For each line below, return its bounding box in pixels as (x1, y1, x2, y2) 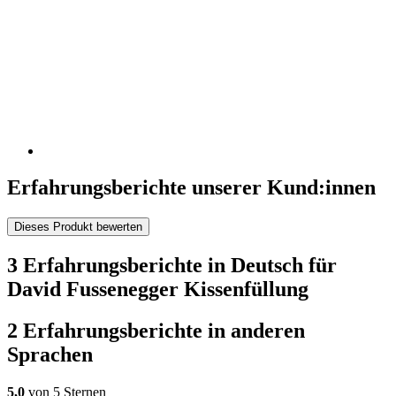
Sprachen (7, 343, 93, 367)
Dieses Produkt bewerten (14, 220, 142, 234)
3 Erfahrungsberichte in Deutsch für (7, 254, 337, 278)
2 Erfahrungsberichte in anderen (7, 319, 305, 343)
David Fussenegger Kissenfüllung (7, 278, 308, 301)
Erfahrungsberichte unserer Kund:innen (7, 176, 376, 200)
